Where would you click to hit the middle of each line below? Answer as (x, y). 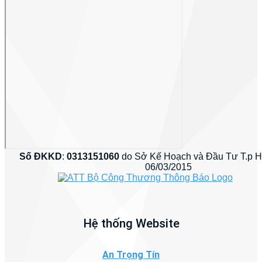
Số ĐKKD (41, 156)
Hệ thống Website (131, 223)
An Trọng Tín (131, 255)
